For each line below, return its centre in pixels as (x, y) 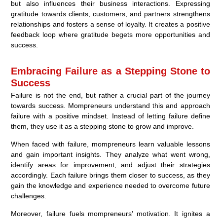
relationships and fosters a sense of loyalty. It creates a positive (110, 24)
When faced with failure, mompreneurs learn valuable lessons (110, 144)
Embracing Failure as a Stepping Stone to (110, 71)
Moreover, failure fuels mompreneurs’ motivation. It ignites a (110, 214)
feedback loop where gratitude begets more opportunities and (110, 35)
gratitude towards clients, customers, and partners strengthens (110, 14)
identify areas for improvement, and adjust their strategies (110, 165)
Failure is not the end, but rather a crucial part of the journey (110, 95)
